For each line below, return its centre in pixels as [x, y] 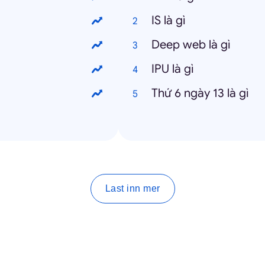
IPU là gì [173, 69]
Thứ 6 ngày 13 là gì [200, 93]
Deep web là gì [191, 45]
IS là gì [169, 20]
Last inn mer [132, 188]
